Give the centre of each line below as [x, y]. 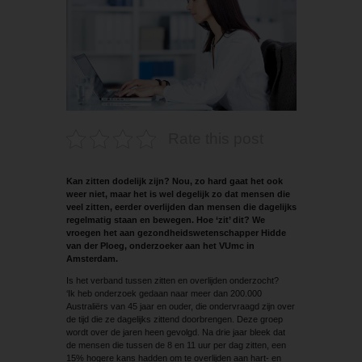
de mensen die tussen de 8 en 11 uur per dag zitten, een [176, 345]
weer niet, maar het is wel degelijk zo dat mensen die [178, 194]
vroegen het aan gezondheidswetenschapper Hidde [176, 233]
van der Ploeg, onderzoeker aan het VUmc [156, 246]
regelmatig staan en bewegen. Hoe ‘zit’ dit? [159, 220]
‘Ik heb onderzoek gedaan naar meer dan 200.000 [164, 294]
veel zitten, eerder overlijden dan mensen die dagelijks [181, 207]
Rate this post [215, 139]
